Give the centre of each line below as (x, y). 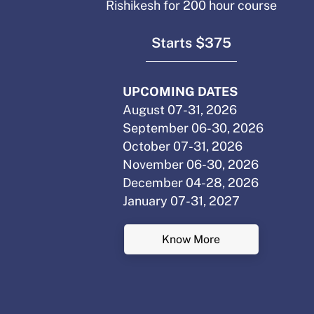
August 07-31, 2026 (180, 109)
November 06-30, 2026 (191, 164)
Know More (191, 239)
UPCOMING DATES (180, 91)
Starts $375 (191, 42)
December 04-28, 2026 (191, 182)
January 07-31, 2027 (182, 200)
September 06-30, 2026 (193, 128)
